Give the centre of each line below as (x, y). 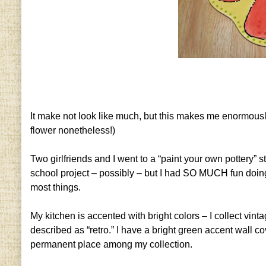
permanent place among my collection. (112, 245)
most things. (56, 188)
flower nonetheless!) (73, 131)
